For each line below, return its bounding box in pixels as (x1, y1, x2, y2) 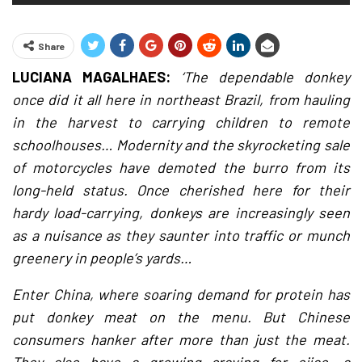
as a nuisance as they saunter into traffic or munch (12, 226, 350, 244)
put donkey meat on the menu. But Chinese (12, 308, 350, 326)
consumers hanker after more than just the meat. (12, 330, 350, 348)
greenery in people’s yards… (12, 249, 192, 267)
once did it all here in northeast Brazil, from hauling (12, 90, 350, 108)
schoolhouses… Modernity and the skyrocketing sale (12, 136, 350, 154)
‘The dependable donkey (181, 68, 350, 86)
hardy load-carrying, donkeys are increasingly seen (12, 204, 350, 221)
